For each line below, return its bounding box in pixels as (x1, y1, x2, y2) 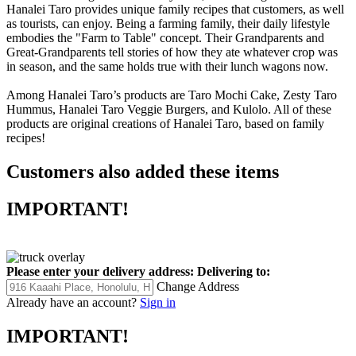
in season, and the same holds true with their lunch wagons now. (6, 59, 328, 73)
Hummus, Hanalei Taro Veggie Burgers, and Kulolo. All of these (6, 102, 331, 116)
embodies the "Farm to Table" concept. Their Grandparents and (6, 30, 324, 44)
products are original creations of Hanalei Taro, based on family (6, 116, 324, 130)
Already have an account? (6, 295, 137, 309)
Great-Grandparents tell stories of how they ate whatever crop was (6, 44, 338, 59)
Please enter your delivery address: (6, 264, 194, 278)
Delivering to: (197, 264, 270, 278)
